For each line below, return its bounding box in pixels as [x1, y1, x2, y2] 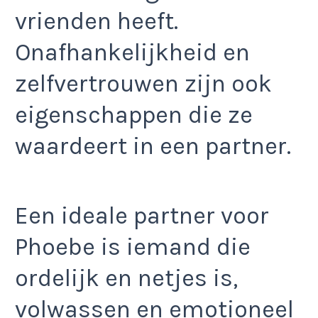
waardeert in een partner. [15, 131, 291, 160]
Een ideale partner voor [15, 202, 269, 231]
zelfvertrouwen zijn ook [15, 69, 272, 98]
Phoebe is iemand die [15, 233, 251, 262]
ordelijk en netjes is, [15, 264, 238, 293]
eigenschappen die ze [15, 100, 253, 129]
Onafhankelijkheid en [15, 38, 250, 67]
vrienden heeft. [15, 6, 178, 35]
